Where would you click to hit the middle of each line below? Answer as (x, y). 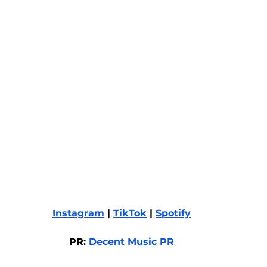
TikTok (130, 213)
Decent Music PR (131, 241)
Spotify (173, 213)
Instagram (78, 213)
